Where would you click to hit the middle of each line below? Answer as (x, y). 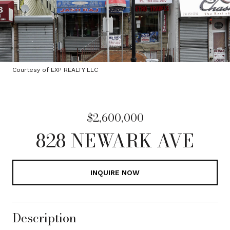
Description (44, 218)
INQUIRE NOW (115, 172)
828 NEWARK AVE (115, 140)
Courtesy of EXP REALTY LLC (55, 70)
